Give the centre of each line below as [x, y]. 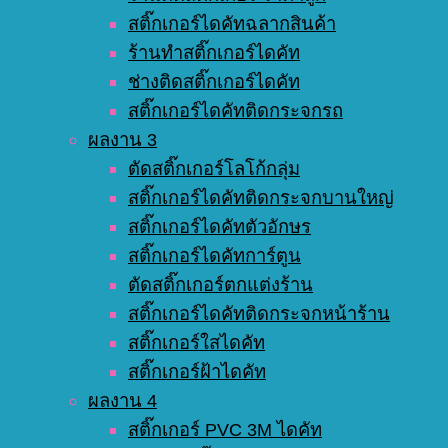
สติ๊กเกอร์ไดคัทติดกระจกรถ [235, 111]
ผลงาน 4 [122, 401]
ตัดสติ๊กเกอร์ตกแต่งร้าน [220, 285]
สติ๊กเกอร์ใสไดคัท [196, 343]
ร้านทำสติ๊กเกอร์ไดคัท [214, 53]
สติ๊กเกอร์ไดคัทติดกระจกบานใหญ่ [261, 198]
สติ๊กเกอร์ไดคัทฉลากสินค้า [232, 24]
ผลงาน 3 [122, 140]
